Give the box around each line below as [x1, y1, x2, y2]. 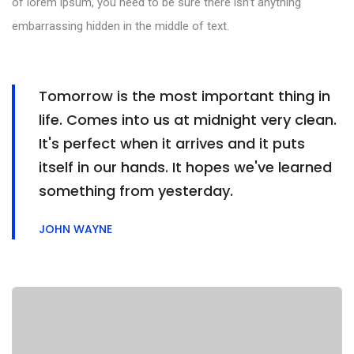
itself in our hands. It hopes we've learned [39, 156, 332, 177]
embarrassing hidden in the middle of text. [12, 18, 229, 33]
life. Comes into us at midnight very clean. [39, 109, 337, 130]
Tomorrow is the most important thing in [39, 85, 330, 106]
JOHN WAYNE [39, 220, 112, 237]
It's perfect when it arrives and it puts [39, 133, 305, 153]
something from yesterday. [39, 180, 233, 201]
